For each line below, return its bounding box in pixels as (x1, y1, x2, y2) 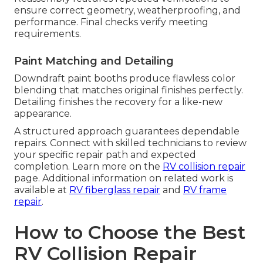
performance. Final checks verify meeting (14, 16, 208, 28)
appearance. (14, 107, 72, 119)
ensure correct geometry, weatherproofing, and (14, 4, 241, 16)
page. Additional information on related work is (14, 172, 233, 184)
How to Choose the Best (14, 220, 245, 244)
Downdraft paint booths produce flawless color (14, 72, 235, 84)
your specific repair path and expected (14, 149, 196, 160)
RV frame (183, 184, 227, 195)
